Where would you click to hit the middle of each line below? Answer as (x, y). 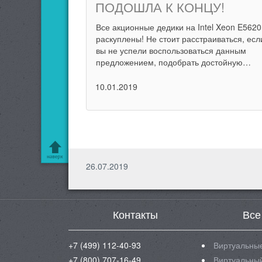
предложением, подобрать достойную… (174, 62)
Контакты (135, 214)
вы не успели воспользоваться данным (171, 50)
